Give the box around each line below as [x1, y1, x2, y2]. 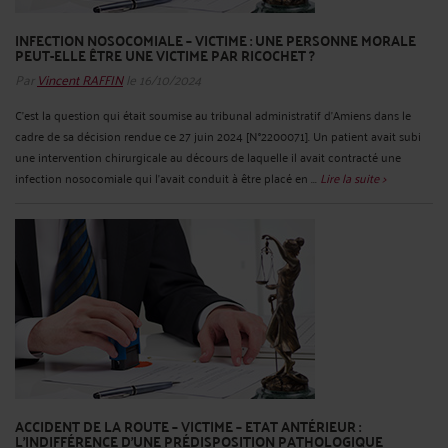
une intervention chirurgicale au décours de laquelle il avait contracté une [15, 145, 401, 167]
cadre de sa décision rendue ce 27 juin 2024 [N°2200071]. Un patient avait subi [15, 124, 421, 146]
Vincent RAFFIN [37, 65, 123, 91]
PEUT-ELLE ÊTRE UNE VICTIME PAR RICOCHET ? [15, 42, 315, 69]
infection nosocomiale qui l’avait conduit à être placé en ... [15, 166, 320, 188]
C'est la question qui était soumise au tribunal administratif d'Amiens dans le [15, 103, 411, 125]
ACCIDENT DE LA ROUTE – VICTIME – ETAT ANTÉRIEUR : [15, 412, 361, 439]
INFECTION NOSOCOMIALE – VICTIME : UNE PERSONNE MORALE [15, 27, 416, 54]
